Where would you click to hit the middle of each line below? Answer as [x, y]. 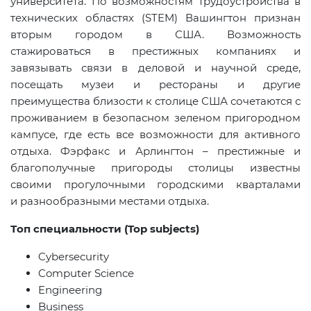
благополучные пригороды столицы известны [155, 167]
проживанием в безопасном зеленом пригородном [155, 117]
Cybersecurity [74, 256]
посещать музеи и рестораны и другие [155, 84]
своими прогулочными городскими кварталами [155, 184]
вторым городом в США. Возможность [155, 34]
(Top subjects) [160, 228]
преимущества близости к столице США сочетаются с [155, 101]
